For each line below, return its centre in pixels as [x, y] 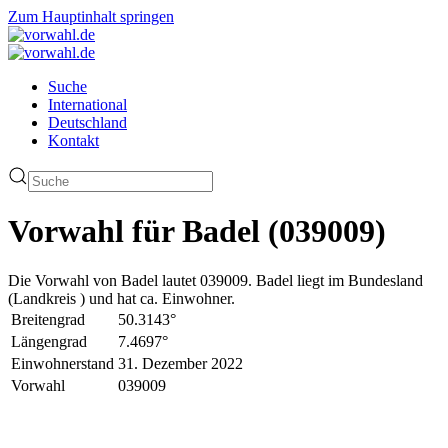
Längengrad [49, 341]
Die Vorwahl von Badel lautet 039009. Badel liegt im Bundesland [215, 280]
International [87, 104]
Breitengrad [48, 319]
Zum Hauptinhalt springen [91, 16]
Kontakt [73, 140]
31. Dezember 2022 [180, 363]
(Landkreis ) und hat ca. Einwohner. [121, 298]
